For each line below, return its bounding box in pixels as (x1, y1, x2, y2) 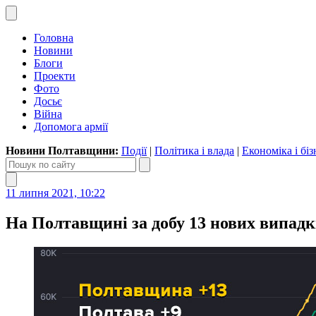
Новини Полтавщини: (6, 145, 121, 157)
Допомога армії (34, 121, 108, 133)
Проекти (34, 70, 75, 82)
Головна (34, 32, 73, 44)
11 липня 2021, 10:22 (6, 187, 105, 199)
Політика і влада (154, 145, 234, 157)
